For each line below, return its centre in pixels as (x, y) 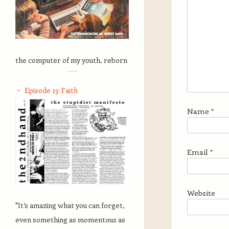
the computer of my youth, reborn (71, 60)
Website (201, 193)
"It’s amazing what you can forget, (70, 205)
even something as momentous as (70, 219)
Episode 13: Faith (51, 90)
